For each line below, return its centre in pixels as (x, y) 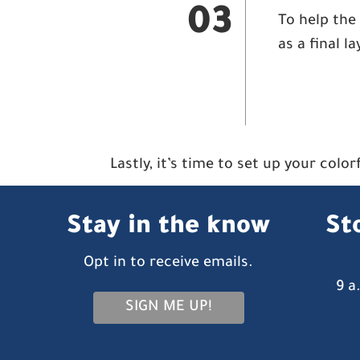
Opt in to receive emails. (169, 264)
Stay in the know (169, 228)
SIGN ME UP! (168, 308)
